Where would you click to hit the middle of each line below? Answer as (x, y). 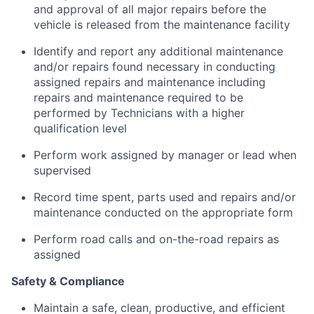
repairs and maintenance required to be (138, 97)
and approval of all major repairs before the (150, 9)
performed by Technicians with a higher (139, 112)
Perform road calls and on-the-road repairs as (156, 239)
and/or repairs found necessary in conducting (155, 66)
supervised (62, 170)
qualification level (80, 128)
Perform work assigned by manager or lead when (165, 155)
